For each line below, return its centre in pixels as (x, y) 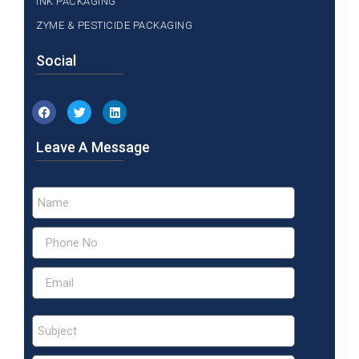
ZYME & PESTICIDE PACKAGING (114, 26)
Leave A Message (93, 147)
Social (56, 61)
